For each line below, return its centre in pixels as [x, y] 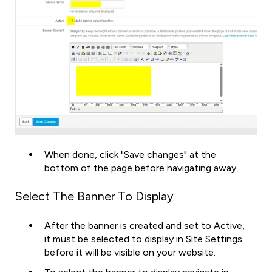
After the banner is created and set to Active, [144, 225]
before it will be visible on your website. [131, 252]
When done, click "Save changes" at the [130, 155]
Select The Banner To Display [94, 196]
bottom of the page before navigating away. [141, 168]
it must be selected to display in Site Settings [143, 239]
